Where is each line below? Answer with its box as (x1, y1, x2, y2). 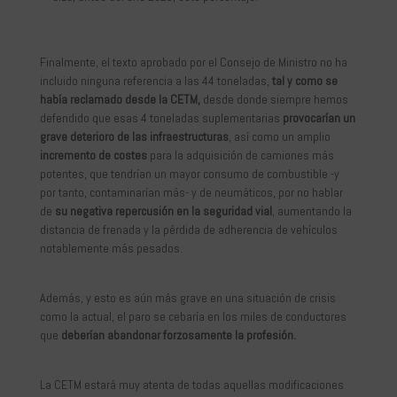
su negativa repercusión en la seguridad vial (54, 203, 272, 220)
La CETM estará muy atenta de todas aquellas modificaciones (39, 377, 344, 393)
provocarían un (282, 110, 355, 127)
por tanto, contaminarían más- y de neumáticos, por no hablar (39, 184, 343, 201)
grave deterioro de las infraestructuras (39, 128, 229, 145)
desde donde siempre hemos (202, 91, 348, 108)
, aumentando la (271, 203, 352, 220)
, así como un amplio (228, 128, 331, 145)
